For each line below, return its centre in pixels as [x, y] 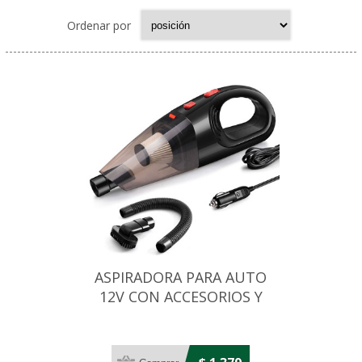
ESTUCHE [181, 316]
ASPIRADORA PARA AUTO [181, 277]
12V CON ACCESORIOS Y [181, 297]
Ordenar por [99, 25]
